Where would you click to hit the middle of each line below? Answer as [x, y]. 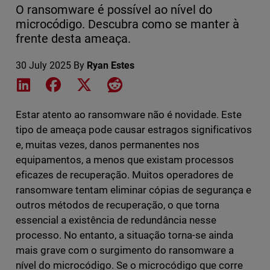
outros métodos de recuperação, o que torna [118, 205]
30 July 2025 [43, 66]
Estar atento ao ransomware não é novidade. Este [129, 115]
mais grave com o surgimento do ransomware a [125, 250]
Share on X [117, 84]
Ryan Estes [110, 66]
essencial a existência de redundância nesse [116, 220]
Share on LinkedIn [71, 84]
